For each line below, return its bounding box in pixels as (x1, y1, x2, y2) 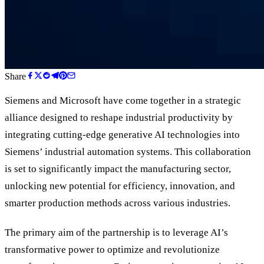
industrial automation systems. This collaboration (42, 146, 251, 157)
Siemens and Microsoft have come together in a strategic (5, 94, 241, 106)
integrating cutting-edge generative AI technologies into (5, 128, 240, 140)
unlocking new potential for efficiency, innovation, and (5, 180, 235, 192)
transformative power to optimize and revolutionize (5, 244, 220, 256)
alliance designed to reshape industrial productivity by (5, 111, 233, 123)
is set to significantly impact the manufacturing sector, (5, 163, 231, 174)
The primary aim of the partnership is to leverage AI (5, 227, 221, 239)
